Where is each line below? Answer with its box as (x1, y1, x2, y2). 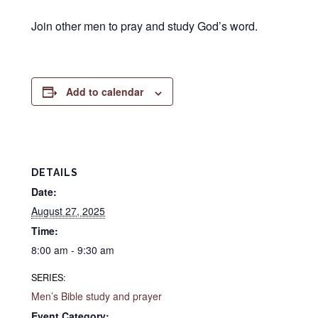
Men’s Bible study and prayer (31, 288, 163, 303)
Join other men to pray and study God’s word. (31, 18, 258, 35)
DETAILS (31, 166, 79, 178)
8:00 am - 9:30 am (31, 242, 115, 257)
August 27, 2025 (31, 203, 106, 218)
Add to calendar (66, 84, 144, 99)
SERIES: (31, 270, 67, 284)
